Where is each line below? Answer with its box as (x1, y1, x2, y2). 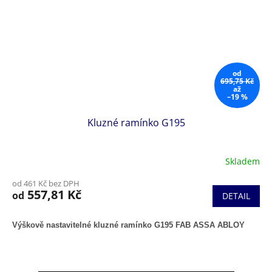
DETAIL (222, 190, 250, 202)
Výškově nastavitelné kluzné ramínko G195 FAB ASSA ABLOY (12, 220, 245, 230)
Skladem (225, 155, 260, 167)
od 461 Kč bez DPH (12, 178, 80, 189)
